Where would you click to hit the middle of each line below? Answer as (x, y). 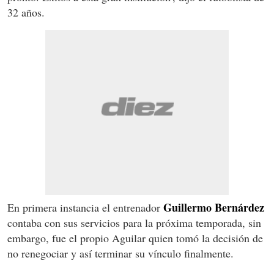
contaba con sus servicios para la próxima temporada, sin (134, 223)
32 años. (26, 13)
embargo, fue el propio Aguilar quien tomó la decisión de (135, 238)
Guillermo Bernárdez (214, 208)
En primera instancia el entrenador (85, 208)
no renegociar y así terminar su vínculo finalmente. (120, 254)
